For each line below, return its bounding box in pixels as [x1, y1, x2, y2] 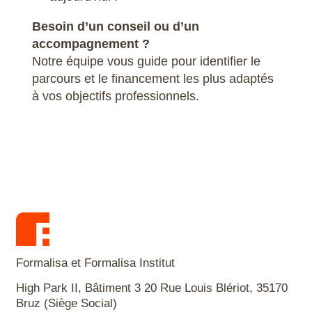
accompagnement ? [31, 36, 150, 51]
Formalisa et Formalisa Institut [15, 256, 175, 270]
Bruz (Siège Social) [15, 296, 117, 310]
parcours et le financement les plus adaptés [31, 71, 274, 86]
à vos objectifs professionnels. [31, 88, 199, 103]
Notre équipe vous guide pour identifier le [31, 54, 260, 68]
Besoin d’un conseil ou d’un [31, 19, 199, 33]
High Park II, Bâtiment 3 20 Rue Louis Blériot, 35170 [15, 281, 288, 295]
